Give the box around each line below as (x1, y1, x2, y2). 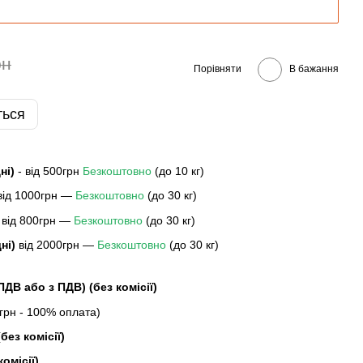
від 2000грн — (15, 238, 97, 252)
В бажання (289, 63, 339, 75)
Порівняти (194, 63, 241, 75)
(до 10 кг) (155, 164, 204, 177)
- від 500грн (18, 164, 83, 177)
